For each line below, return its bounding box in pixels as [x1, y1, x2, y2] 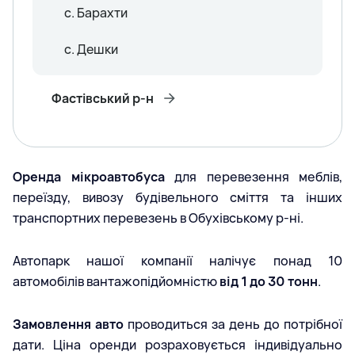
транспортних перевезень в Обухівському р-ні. [13, 208, 303, 227]
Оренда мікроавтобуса [13, 167, 165, 185]
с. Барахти [64, 3, 128, 21]
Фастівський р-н [52, 89, 154, 107]
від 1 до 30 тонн [219, 272, 318, 290]
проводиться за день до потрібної [124, 315, 342, 333]
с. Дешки [64, 40, 118, 58]
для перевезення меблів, [164, 167, 342, 185]
